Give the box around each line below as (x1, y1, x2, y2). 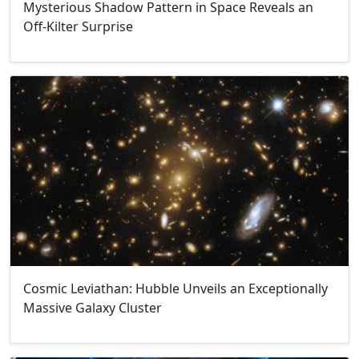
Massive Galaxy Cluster (23, 299, 162, 317)
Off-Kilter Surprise (23, 17, 133, 35)
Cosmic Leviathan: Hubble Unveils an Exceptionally (23, 280, 328, 298)
